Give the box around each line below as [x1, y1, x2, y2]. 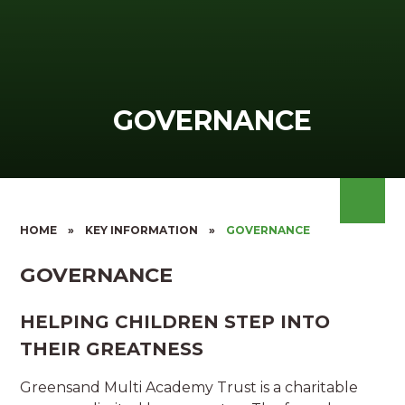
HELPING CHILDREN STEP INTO [20, 311, 331, 334]
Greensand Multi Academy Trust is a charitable [20, 379, 359, 397]
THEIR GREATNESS [20, 338, 204, 361]
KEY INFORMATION [85, 223, 199, 237]
